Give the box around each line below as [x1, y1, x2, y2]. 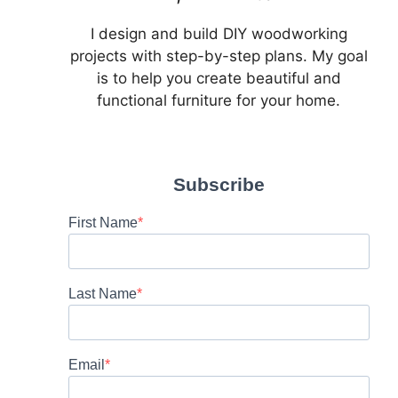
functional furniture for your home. [97, 92, 341, 109]
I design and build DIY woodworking [90, 25, 347, 43]
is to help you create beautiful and [96, 69, 341, 87]
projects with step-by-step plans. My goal [69, 47, 368, 65]
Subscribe [172, 174, 265, 195]
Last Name [68, 286, 137, 301]
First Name [68, 215, 138, 230]
